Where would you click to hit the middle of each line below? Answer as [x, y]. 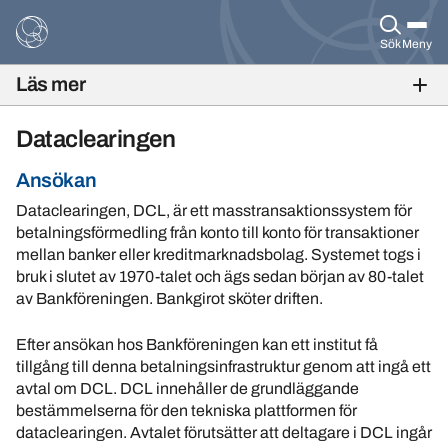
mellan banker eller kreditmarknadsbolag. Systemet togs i [218, 254]
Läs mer [51, 84]
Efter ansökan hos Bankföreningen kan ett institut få [197, 344]
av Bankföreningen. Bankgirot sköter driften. [169, 298]
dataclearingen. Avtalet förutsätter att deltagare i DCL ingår [224, 432]
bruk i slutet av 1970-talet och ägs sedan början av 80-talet [220, 276]
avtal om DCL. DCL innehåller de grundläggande [187, 388]
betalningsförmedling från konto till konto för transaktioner [217, 232]
